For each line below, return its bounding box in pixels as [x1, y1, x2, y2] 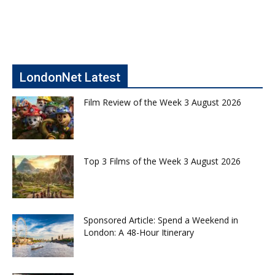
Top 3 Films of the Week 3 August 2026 [83, 155, 241, 168]
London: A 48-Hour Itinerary [83, 227, 194, 239]
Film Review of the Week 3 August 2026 [83, 96, 241, 109]
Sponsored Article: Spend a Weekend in [83, 214, 238, 227]
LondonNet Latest [20, 70, 120, 85]
